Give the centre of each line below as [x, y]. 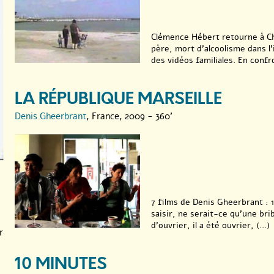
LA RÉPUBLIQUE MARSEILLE [118, 99]
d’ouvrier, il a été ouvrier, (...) [210, 225]
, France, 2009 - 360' [129, 116]
